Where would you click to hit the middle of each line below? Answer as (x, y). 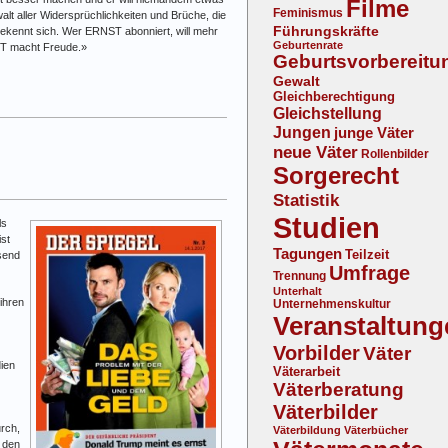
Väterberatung (338, 390)
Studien (326, 228)
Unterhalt (297, 291)
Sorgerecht (336, 176)
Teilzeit (367, 255)
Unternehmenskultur (332, 304)
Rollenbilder (395, 154)
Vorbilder (316, 353)
